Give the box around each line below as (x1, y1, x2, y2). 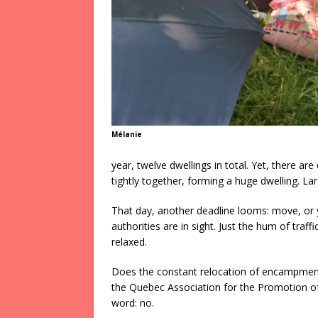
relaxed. (111, 235, 147, 249)
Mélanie (111, 129, 142, 140)
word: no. (111, 296, 154, 310)
